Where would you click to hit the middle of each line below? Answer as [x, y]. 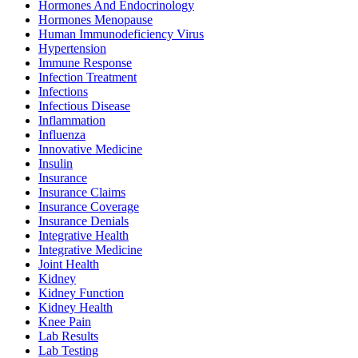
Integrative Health [84, 236]
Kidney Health [76, 308]
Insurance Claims [82, 193]
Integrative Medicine [90, 250]
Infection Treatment [88, 78]
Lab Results [68, 336]
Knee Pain [65, 322]
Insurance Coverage [89, 207]
